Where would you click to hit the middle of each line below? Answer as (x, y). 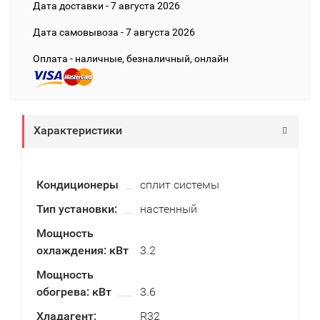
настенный (168, 209)
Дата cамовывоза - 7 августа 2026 (114, 32)
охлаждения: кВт (82, 250)
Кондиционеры (77, 185)
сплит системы (179, 185)
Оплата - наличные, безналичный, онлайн (131, 59)
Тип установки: (77, 209)
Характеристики (78, 130)
